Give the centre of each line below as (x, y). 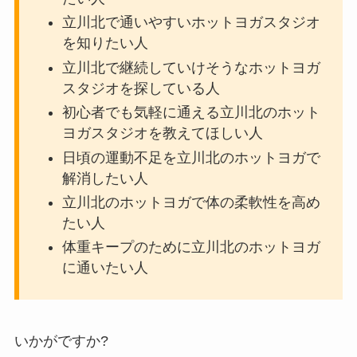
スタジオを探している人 (141, 88)
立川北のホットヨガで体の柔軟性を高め (191, 203)
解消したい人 (105, 178)
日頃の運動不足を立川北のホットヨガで (191, 157)
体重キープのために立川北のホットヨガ (191, 247)
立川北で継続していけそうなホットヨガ (191, 67)
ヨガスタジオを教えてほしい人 (162, 133)
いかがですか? (61, 341)
